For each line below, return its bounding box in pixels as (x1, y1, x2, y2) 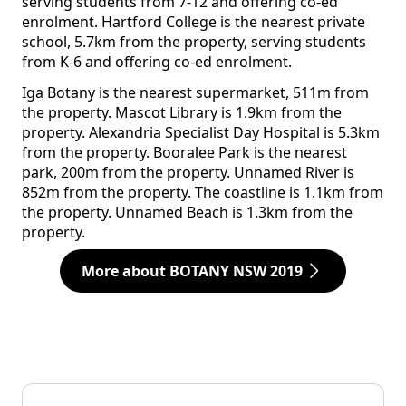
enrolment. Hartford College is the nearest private (22, 12, 365, 33)
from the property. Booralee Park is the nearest (22, 142, 347, 163)
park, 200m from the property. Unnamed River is (22, 162, 354, 183)
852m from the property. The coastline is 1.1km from (22, 182, 383, 203)
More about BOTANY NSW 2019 (82, 261, 303, 282)
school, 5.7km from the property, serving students (22, 32, 366, 53)
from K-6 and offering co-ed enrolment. (22, 52, 292, 72)
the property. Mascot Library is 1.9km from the (22, 102, 342, 123)
